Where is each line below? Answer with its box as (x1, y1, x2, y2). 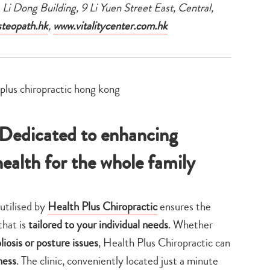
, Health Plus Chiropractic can (98, 234, 230, 251)
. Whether (168, 216, 213, 233)
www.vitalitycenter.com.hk (53, 17, 168, 34)
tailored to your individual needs (28, 216, 168, 233)
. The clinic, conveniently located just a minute (16, 252, 218, 269)
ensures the (157, 198, 211, 215)
